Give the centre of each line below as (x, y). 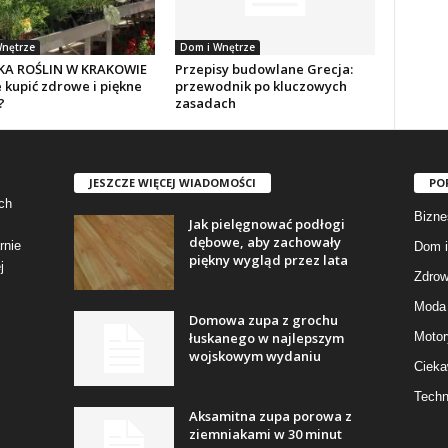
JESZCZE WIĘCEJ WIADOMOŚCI (172, 182)
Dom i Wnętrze (217, 47)
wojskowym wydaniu (254, 355)
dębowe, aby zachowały (264, 241)
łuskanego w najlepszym (266, 337)
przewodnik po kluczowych (260, 86)
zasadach (205, 103)
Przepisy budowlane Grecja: (263, 69)
